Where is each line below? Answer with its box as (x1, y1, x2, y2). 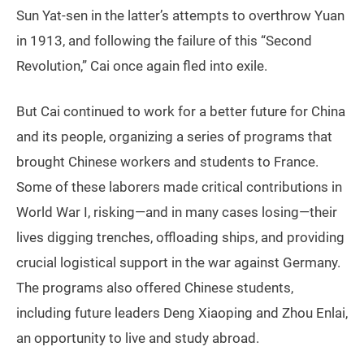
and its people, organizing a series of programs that (16, 128, 332, 145)
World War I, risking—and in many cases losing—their (16, 203, 337, 220)
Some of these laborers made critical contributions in (16, 178, 342, 195)
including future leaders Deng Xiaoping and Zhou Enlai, (16, 304, 348, 321)
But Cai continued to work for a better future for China (16, 102, 345, 119)
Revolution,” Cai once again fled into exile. (16, 57, 267, 74)
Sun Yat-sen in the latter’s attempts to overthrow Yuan (16, 6, 344, 24)
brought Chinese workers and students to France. (16, 153, 318, 170)
